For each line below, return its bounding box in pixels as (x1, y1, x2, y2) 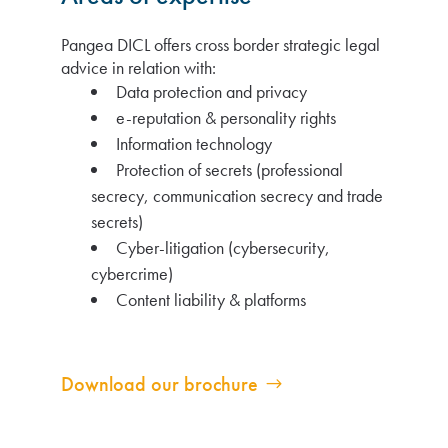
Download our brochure (61, 371, 258, 397)
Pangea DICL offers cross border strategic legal (61, 33, 380, 56)
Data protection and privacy (116, 80, 307, 103)
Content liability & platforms (116, 288, 306, 311)
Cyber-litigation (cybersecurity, (116, 236, 330, 259)
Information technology (116, 132, 272, 155)
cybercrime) (91, 262, 173, 285)
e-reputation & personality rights (116, 106, 336, 129)
